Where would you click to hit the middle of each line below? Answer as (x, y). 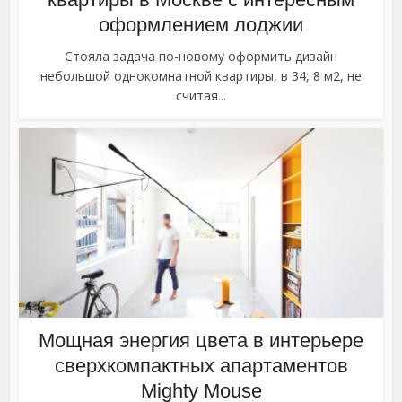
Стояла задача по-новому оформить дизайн (201, 57)
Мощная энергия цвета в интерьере (201, 341)
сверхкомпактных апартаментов (201, 366)
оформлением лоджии (201, 25)
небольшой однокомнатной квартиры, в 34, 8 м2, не (201, 76)
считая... (201, 96)
